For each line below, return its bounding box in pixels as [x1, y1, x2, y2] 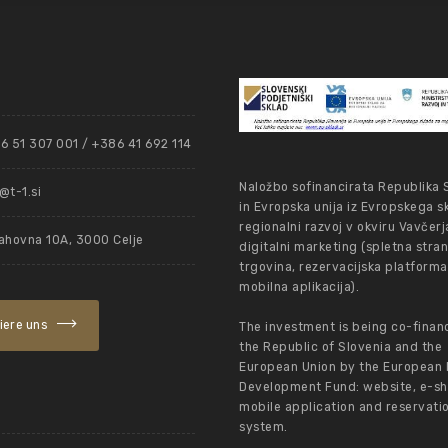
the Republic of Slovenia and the [239, 340, 442, 355]
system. [239, 420, 288, 435]
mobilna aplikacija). [239, 280, 359, 295]
